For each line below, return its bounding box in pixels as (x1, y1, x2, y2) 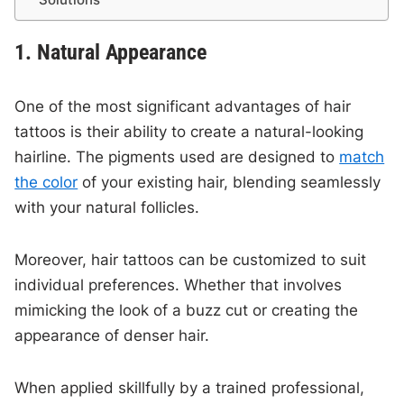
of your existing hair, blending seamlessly (78, 173, 381, 192)
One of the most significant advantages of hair (14, 97, 352, 116)
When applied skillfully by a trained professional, (14, 379, 365, 398)
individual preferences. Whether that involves (14, 276, 343, 295)
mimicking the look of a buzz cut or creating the (14, 301, 359, 320)
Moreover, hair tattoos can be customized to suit (14, 251, 367, 270)
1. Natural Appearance (14, 40, 207, 66)
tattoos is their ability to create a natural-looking (14, 123, 364, 142)
